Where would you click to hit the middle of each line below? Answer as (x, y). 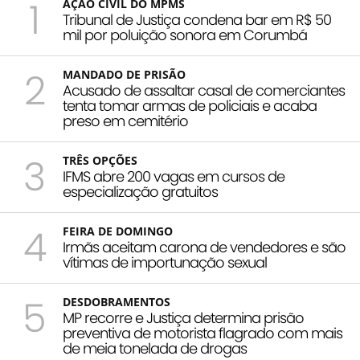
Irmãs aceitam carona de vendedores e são (204, 247)
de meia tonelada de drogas (155, 348)
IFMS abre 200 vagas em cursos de (174, 176)
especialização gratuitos (140, 191)
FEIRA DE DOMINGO (118, 231)
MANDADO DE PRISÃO (124, 74)
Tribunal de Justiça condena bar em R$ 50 (197, 19)
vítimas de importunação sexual (165, 262)
